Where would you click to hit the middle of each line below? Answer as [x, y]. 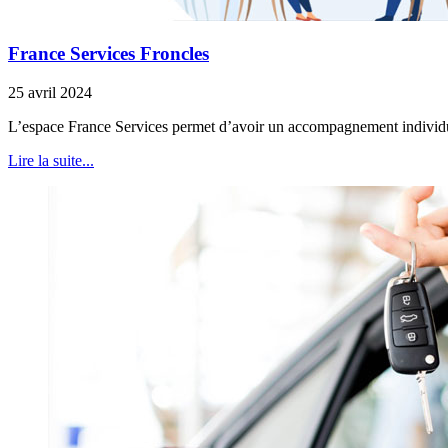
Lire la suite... [51, 161]
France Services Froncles [108, 54]
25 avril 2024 [50, 93]
